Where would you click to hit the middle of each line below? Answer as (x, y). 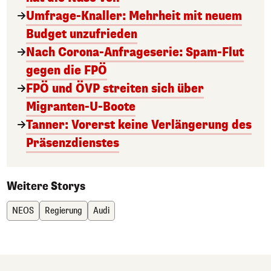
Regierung (64, 211)
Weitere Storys (46, 187)
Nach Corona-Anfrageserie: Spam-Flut (135, 53)
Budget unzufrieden (82, 34)
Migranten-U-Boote (81, 107)
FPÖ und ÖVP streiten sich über (115, 89)
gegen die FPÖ (67, 71)
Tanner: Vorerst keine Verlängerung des (139, 125)
